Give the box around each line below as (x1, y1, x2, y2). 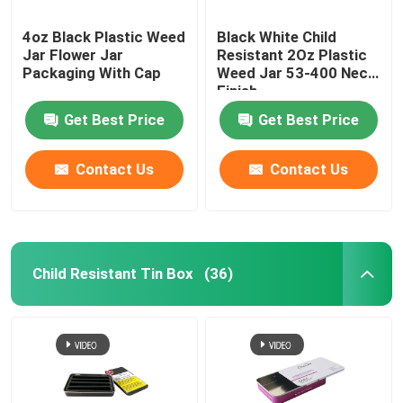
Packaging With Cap (22, 63, 162, 82)
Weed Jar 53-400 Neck (217, 63, 377, 82)
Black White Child (217, 27, 337, 46)
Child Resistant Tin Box (31, 264, 193, 282)
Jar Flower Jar (22, 45, 101, 64)
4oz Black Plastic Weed (22, 27, 186, 46)
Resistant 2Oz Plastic (217, 45, 368, 64)
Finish (217, 81, 258, 100)
